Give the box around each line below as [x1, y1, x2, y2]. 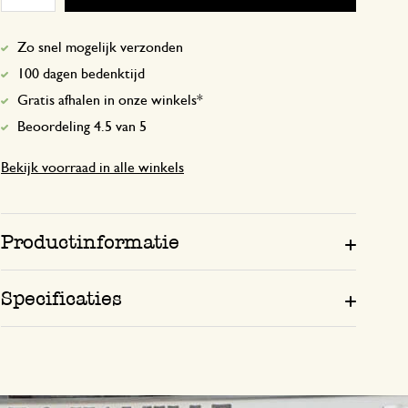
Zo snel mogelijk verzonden [17, 40, 183, 55]
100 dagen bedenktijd [17, 66, 145, 81]
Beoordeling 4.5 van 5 [17, 119, 147, 134]
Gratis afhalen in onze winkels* [17, 93, 203, 107]
